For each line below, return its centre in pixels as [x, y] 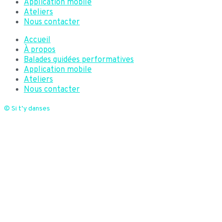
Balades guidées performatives [79, 60]
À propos [40, 50]
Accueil [37, 40]
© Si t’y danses [27, 109]
